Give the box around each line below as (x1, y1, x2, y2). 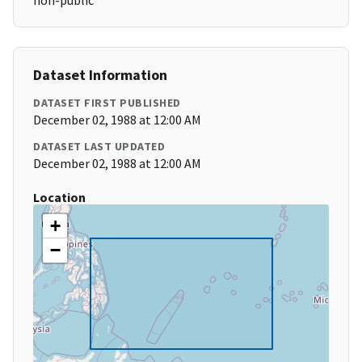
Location (33, 189, 86, 206)
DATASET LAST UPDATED (33, 139, 165, 154)
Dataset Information (33, 65, 167, 85)
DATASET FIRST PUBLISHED (33, 95, 181, 111)
